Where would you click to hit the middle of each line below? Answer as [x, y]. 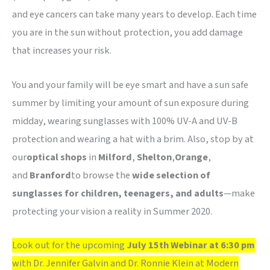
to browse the [102, 175]
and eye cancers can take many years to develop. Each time [134, 15]
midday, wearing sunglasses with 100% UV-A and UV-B [125, 121]
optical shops [58, 157]
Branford [50, 175]
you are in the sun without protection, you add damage [127, 33]
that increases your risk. [62, 51]
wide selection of [171, 175]
